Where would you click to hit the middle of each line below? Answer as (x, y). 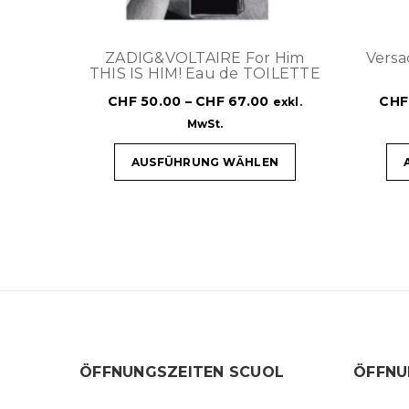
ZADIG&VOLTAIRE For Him (205, 58)
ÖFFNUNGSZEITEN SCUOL (182, 372)
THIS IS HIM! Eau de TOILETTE (204, 73)
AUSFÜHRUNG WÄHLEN (205, 162)
